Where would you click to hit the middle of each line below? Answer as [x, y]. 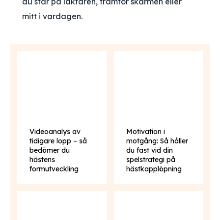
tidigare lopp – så [58, 141]
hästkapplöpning [154, 169]
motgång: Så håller [157, 141]
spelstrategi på [151, 160]
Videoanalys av [55, 132]
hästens [42, 160]
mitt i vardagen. [52, 16]
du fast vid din [149, 150]
